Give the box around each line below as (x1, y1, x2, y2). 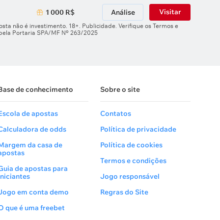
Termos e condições (100, 156, 166, 165)
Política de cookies (100, 140, 163, 149)
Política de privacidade (100, 125, 176, 134)
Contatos (100, 109, 131, 118)
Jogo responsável (100, 172, 160, 181)
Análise (110, 8, 135, 17)
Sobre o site (100, 85, 140, 94)
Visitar (159, 7, 181, 16)
